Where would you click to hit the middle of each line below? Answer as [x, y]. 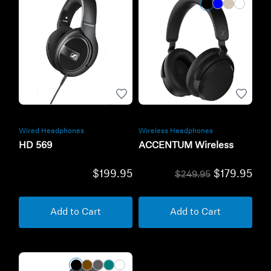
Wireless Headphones [176, 132]
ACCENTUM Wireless [186, 146]
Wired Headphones [52, 132]
